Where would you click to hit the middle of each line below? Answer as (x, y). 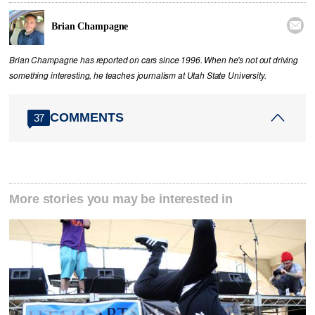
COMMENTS (87, 118)
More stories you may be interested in (121, 199)
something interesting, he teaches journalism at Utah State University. (138, 75)
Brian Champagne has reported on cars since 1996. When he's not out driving (154, 59)
